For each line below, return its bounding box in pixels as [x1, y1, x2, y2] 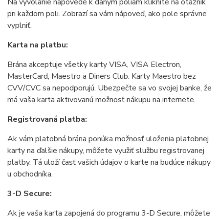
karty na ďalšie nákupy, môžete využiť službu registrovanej [7, 145, 204, 156]
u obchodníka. [7, 169, 53, 179]
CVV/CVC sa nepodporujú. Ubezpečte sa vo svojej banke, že [7, 83, 212, 93]
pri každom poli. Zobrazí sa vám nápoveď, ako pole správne [7, 8, 207, 19]
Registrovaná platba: [7, 114, 87, 125]
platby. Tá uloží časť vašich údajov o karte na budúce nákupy [7, 157, 211, 168]
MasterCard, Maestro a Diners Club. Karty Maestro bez [7, 71, 196, 82]
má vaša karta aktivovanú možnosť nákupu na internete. [7, 94, 196, 105]
